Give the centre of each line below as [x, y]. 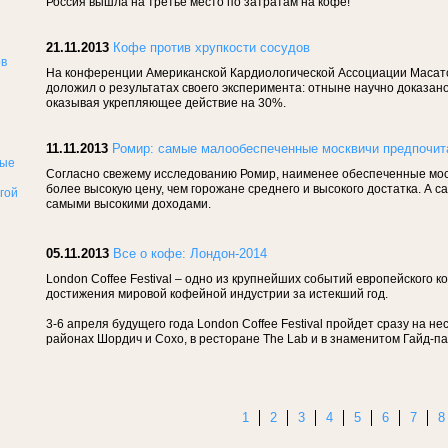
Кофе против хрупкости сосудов [211, 47]
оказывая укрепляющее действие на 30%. [166, 103]
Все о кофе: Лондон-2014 [190, 253]
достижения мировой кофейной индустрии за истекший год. [217, 294]
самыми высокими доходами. [130, 204]
